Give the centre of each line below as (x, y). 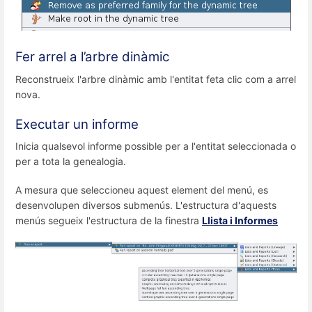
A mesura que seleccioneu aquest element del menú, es (142, 190)
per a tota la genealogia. (71, 161)
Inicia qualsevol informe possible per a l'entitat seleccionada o (156, 146)
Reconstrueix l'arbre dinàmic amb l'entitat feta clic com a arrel (156, 79)
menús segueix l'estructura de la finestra (109, 221)
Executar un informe (77, 124)
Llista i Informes (240, 221)
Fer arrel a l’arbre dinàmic (92, 57)
